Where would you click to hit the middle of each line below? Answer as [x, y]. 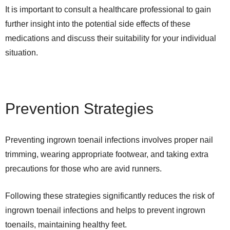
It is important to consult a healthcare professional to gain [108, 9]
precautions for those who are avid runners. [83, 169]
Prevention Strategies [79, 109]
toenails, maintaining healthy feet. [66, 225]
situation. [22, 53]
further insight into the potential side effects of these [98, 24]
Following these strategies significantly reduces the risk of [110, 196]
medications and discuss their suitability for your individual [111, 38]
